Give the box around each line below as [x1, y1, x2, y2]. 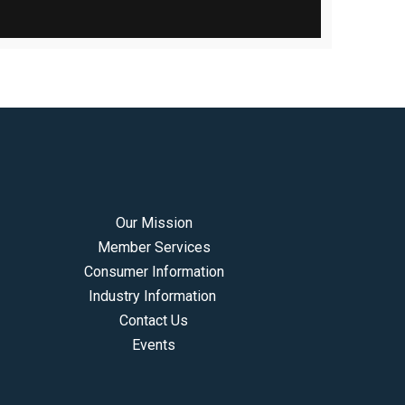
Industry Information [88, 287, 220, 306]
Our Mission [115, 214, 193, 232]
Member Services [97, 239, 211, 257]
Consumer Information [83, 263, 224, 281]
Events [132, 336, 176, 354]
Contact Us [119, 312, 189, 330]
